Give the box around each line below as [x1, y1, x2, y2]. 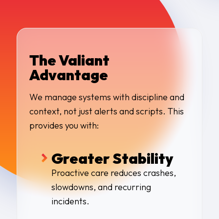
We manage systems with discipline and [29, 91, 184, 103]
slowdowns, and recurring [51, 181, 151, 193]
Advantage [29, 66, 108, 85]
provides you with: [29, 119, 99, 131]
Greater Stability [51, 149, 173, 168]
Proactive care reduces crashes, [51, 167, 176, 178]
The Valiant [29, 51, 109, 70]
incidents [51, 195, 87, 207]
